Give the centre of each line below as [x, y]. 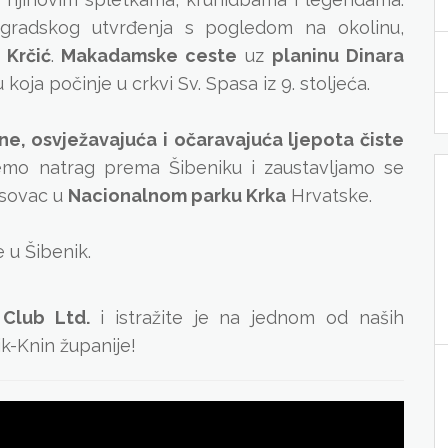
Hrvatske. [329, 195]
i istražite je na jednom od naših [252, 317]
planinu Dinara [338, 55]
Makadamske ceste [149, 55]
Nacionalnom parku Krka [177, 195]
